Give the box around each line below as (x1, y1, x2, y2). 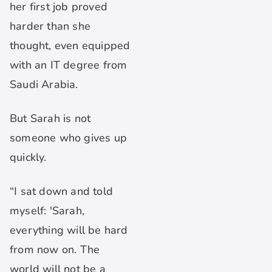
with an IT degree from (10, 58, 127, 73)
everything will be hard (10, 223, 128, 238)
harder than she (10, 19, 90, 34)
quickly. (10, 150, 47, 165)
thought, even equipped (10, 38, 131, 53)
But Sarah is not (10, 111, 91, 126)
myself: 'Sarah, (10, 203, 84, 219)
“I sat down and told (10, 184, 113, 199)
